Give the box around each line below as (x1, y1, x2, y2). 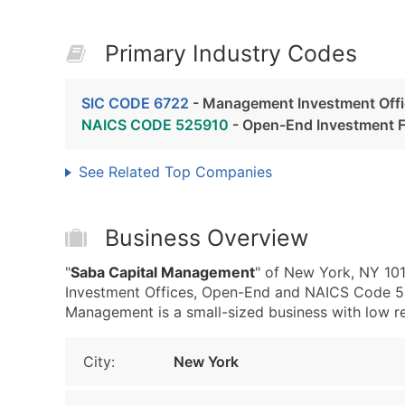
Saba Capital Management (71, 263, 255, 281)
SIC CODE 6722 (81, 94, 189, 112)
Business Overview (105, 224, 308, 251)
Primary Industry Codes (105, 40, 357, 67)
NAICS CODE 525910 (81, 116, 229, 134)
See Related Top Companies (79, 163, 272, 181)
